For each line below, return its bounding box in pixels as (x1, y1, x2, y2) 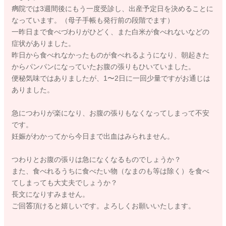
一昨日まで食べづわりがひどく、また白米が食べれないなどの (11, 28, 209, 36)
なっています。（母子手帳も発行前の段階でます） (11, 16, 176, 25)
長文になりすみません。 (11, 190, 89, 199)
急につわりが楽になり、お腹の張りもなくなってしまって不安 (11, 109, 209, 118)
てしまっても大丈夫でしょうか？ (11, 179, 120, 187)
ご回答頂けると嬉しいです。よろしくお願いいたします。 (11, 202, 195, 210)
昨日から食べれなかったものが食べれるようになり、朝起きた (11, 51, 209, 60)
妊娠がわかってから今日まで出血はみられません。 (11, 132, 176, 141)
